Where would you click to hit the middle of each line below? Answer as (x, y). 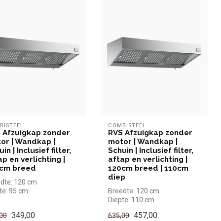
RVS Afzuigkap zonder (150, 132)
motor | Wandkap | (143, 141)
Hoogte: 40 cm (130, 208)
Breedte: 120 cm (133, 191)
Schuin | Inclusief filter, (150, 150)
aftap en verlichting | (147, 159)
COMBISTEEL (127, 125)
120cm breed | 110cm (148, 168)
